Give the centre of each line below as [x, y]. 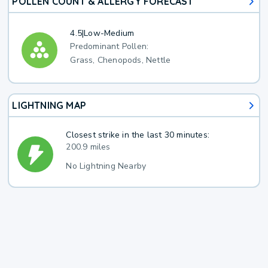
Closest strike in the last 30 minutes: [138, 135]
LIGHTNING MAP [49, 106]
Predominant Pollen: [109, 47]
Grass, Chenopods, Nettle [121, 60]
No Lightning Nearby [106, 166]
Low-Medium [109, 33]
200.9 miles [88, 147]
